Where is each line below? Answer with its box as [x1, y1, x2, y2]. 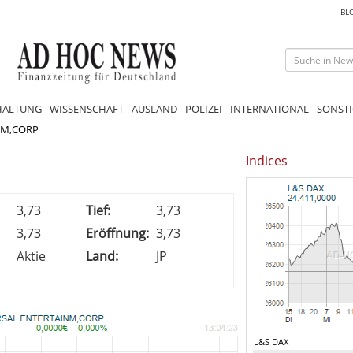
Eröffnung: [86, 224, 149, 242]
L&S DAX [254, 335, 288, 347]
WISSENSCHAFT [50, 101, 124, 116]
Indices [246, 151, 288, 169]
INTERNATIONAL [230, 101, 309, 116]
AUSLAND [132, 101, 177, 116]
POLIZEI [185, 101, 222, 116]
